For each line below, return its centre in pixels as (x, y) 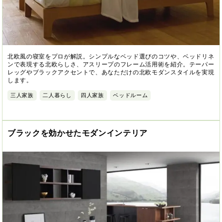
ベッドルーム (131, 95)
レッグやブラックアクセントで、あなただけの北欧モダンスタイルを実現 (111, 73)
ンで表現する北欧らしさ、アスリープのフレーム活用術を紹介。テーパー (111, 65)
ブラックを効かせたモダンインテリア (78, 133)
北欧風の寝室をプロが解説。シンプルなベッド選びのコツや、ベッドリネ (111, 57)
